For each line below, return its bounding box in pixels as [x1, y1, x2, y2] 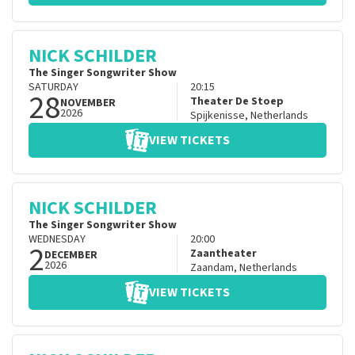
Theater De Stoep [189, 94, 284, 110]
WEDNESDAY [29, 231, 86, 248]
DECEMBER [44, 247, 97, 264]
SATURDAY [29, 79, 78, 96]
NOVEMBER [60, 95, 116, 112]
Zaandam [189, 260, 234, 277]
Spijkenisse [189, 108, 245, 124]
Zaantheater [189, 246, 257, 262]
